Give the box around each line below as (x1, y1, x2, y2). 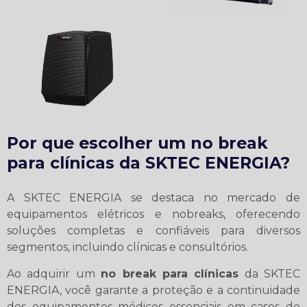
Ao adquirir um (7, 267, 101, 280)
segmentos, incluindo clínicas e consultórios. (7, 240, 248, 254)
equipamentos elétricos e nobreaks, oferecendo (7, 207, 300, 221)
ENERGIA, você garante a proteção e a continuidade (7, 283, 300, 297)
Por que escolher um (7, 132, 191, 153)
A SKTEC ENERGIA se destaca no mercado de (7, 191, 300, 204)
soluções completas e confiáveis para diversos (7, 223, 300, 237)
